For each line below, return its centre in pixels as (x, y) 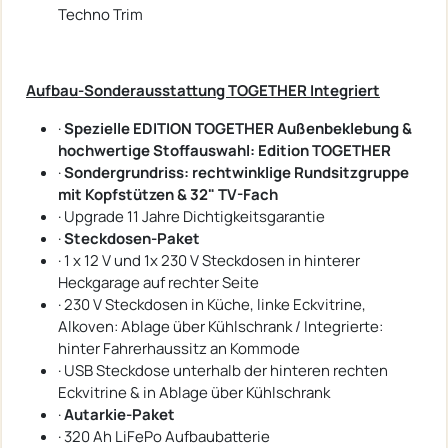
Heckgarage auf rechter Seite (158, 282)
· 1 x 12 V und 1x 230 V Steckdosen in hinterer (209, 260)
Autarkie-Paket (119, 414)
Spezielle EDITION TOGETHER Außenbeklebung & (238, 128)
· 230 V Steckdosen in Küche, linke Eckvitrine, (212, 304)
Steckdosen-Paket (132, 238)
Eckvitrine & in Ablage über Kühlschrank (194, 392)
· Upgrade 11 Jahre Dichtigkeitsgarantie (191, 216)
